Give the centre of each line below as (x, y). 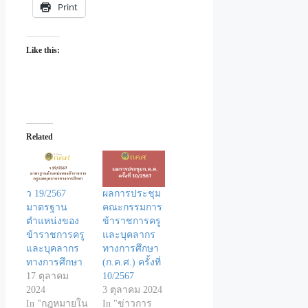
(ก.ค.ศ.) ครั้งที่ (132, 262)
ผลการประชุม (132, 193)
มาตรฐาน (47, 207)
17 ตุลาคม (47, 276)
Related (40, 137)
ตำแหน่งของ (53, 221)
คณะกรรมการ (133, 207)
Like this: (43, 51)
